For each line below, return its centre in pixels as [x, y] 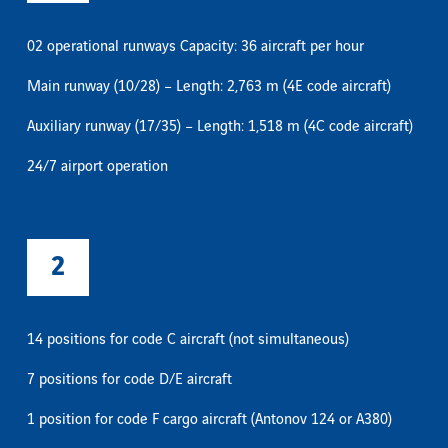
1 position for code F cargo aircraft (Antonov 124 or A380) [209, 420]
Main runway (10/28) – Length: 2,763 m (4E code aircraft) [209, 87]
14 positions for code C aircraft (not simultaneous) [188, 340]
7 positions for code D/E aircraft [129, 380]
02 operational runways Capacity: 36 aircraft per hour [195, 47]
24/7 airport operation [97, 167]
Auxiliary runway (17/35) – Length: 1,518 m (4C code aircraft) [220, 127]
